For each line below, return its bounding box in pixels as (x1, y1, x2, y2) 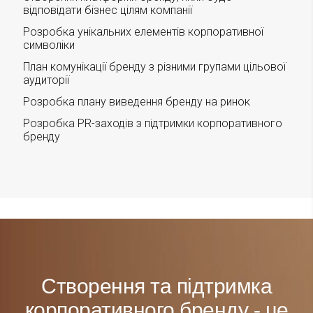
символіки (22, 38, 75, 52)
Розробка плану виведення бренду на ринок (22, 95, 250, 109)
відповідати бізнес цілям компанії (22, 3, 192, 17)
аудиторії (22, 73, 69, 87)
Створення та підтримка (41, 275, 272, 298)
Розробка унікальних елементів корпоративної (22, 25, 263, 39)
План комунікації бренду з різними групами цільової (22, 60, 286, 74)
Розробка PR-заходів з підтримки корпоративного (22, 117, 282, 131)
